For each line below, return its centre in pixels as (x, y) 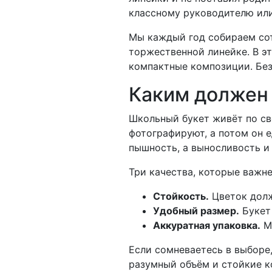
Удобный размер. (196, 210)
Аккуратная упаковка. (207, 225)
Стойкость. (181, 196)
